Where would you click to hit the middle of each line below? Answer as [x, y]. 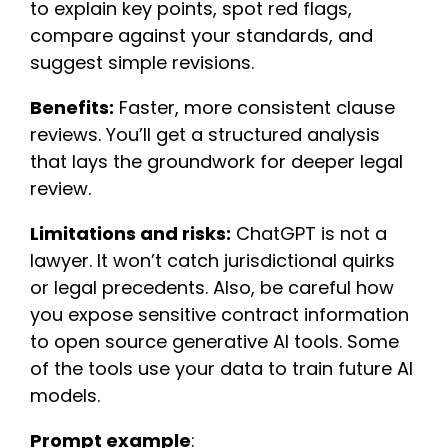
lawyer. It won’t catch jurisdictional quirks [212, 260]
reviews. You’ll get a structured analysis [205, 134]
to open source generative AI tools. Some [214, 341]
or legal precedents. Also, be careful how [212, 287]
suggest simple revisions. [142, 62]
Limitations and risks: [130, 233]
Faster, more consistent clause [254, 107]
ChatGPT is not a [309, 233]
